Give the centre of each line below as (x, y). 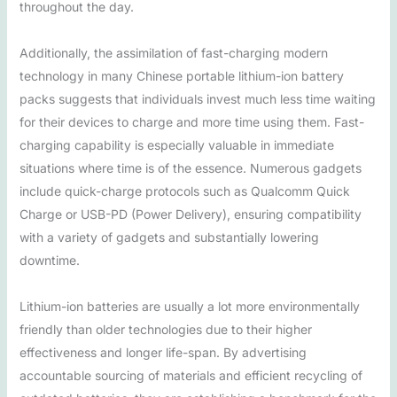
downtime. (49, 260)
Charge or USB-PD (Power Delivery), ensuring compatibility (190, 214)
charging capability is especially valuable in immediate (176, 145)
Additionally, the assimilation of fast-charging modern (173, 53)
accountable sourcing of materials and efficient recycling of (191, 375)
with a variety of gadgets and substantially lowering (169, 237)
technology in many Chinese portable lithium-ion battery (181, 76)
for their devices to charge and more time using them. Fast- (191, 122)
